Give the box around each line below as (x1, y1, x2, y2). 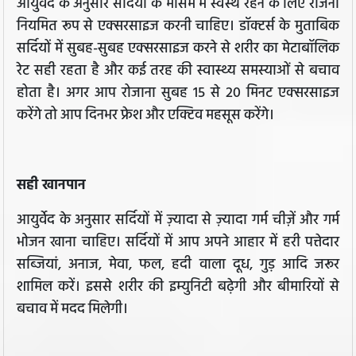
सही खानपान (17, 174, 86, 198)
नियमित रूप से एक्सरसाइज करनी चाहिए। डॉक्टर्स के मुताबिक (17, 15, 339, 39)
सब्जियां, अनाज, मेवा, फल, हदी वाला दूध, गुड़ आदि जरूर (17, 253, 339, 277)
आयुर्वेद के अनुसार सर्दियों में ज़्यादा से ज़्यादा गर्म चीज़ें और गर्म (17, 209, 339, 233)
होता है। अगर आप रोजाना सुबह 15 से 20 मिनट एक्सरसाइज (17, 82, 339, 106)
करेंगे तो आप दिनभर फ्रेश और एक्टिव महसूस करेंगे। (17, 104, 274, 128)
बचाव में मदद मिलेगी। (17, 298, 131, 322)
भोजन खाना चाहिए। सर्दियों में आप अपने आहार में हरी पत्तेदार (17, 231, 339, 255)
